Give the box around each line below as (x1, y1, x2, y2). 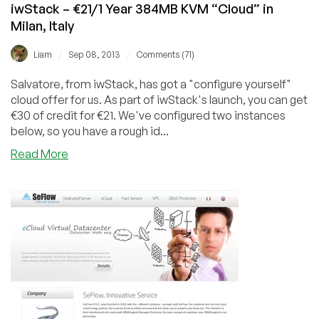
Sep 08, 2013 (68, 49, 120, 61)
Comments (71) (137, 49, 194, 61)
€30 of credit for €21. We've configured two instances (11, 108, 286, 123)
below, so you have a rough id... (11, 124, 169, 139)
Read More (11, 147, 68, 162)
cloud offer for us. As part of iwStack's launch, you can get (11, 93, 308, 108)
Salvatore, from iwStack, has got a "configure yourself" (11, 77, 291, 92)
